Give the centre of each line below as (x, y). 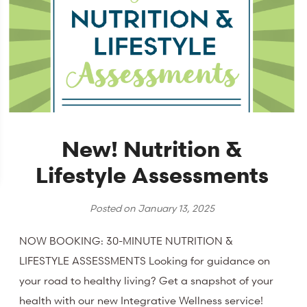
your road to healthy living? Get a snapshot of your (147, 280)
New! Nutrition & (152, 149)
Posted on (113, 208)
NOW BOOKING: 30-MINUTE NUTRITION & (126, 240)
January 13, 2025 (176, 208)
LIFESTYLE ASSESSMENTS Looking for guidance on (145, 260)
